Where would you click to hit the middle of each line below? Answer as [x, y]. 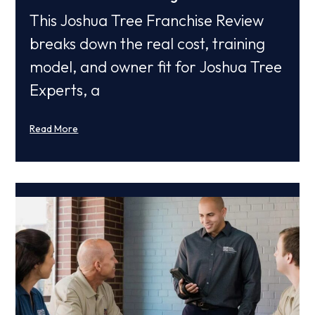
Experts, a [65, 90]
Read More [54, 129]
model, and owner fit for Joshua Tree [156, 67]
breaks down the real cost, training [148, 44]
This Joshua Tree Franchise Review [147, 21]
